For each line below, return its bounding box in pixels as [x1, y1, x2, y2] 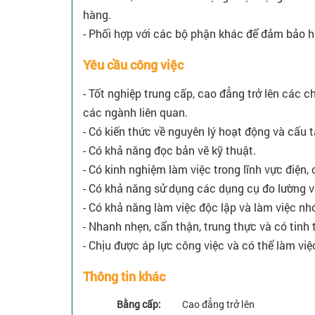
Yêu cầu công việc [83, 56, 184, 74]
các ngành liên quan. [83, 105, 188, 120]
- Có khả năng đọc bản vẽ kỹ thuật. [83, 143, 256, 158]
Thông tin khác [83, 268, 165, 285]
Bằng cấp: [117, 297, 161, 311]
